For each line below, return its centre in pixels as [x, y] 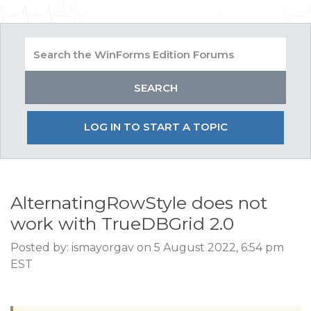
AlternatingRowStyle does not [139, 203]
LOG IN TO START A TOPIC [155, 127]
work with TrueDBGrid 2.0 [122, 224]
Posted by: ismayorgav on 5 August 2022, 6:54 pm [147, 247]
